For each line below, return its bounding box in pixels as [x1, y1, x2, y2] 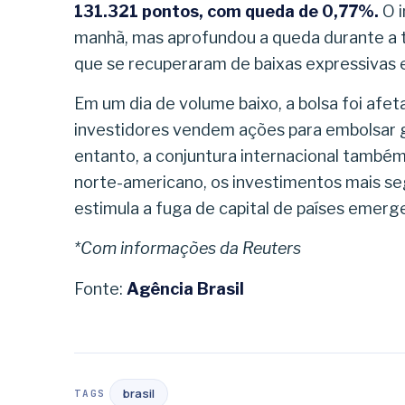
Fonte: [74, 278, 127, 298]
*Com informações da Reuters [74, 239, 301, 259]
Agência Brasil [127, 278, 244, 298]
